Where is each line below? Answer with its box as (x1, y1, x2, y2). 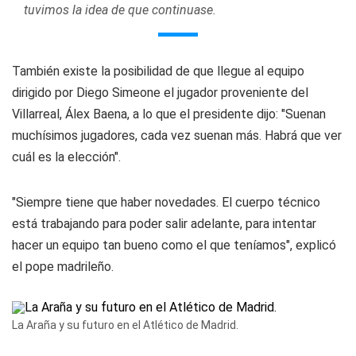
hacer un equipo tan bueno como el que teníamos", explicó (12, 238, 336, 253)
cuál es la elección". (12, 149, 121, 164)
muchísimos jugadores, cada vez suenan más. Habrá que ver (12, 128, 342, 143)
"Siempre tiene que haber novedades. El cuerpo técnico (12, 195, 320, 210)
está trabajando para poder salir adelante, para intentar (12, 216, 316, 231)
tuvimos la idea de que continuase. (24, 2, 216, 17)
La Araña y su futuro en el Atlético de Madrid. (12, 319, 238, 331)
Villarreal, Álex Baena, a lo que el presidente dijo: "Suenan (12, 106, 326, 122)
